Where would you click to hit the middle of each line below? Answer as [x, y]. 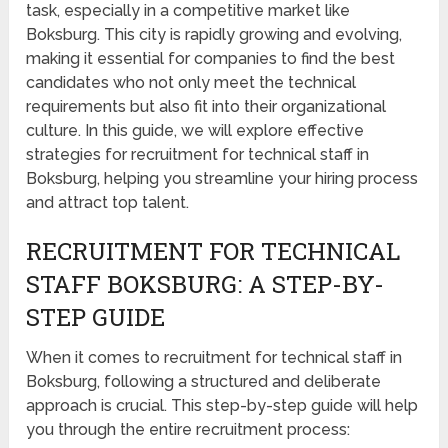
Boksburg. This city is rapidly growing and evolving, [214, 35]
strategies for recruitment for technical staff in [198, 155]
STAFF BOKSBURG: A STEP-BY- [205, 284]
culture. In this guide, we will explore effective [195, 131]
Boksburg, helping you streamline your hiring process [222, 179]
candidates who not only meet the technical [191, 83]
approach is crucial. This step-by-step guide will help [222, 406]
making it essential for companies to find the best [211, 59]
